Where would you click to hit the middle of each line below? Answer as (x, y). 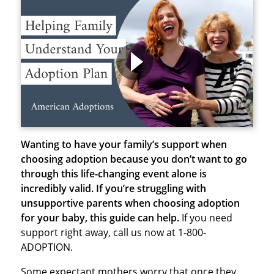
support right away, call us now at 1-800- (113, 233)
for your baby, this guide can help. (101, 218)
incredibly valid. (57, 189)
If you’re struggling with (151, 189)
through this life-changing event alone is (113, 174)
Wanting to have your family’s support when (124, 145)
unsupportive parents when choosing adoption (130, 203)
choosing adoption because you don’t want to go (134, 159)
